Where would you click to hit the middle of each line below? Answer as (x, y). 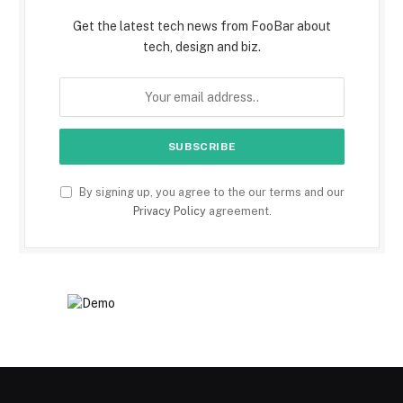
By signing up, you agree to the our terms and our (210, 193)
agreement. (238, 211)
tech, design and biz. (202, 47)
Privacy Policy (169, 211)
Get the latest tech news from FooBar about (202, 27)
